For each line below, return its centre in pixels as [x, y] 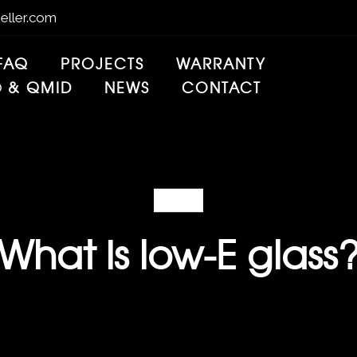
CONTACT [222, 87]
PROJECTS [102, 63]
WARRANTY [221, 63]
